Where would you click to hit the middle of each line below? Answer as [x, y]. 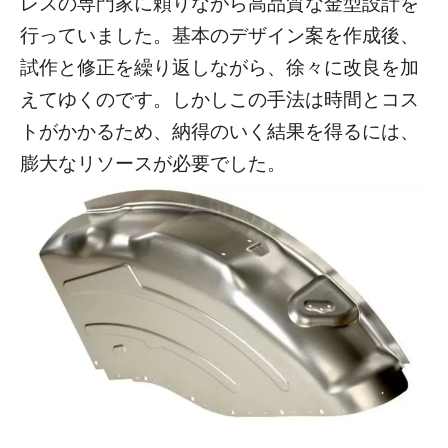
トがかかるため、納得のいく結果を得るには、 [219, 129]
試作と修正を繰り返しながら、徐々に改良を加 [219, 65]
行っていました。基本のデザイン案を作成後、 [219, 33]
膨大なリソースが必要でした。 [153, 161]
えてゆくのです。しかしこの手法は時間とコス [219, 97]
